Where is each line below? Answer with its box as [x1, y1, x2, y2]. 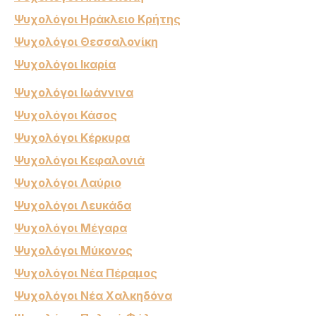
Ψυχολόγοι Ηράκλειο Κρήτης [14, 11, 181, 26]
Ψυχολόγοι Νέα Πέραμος [14, 265, 157, 280]
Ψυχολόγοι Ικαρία [14, 56, 116, 71]
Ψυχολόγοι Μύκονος [14, 243, 133, 257]
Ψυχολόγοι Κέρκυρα [14, 130, 130, 145]
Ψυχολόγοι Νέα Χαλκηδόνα [14, 288, 172, 303]
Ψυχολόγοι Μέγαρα [14, 220, 127, 235]
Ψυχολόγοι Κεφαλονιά [14, 152, 145, 167]
